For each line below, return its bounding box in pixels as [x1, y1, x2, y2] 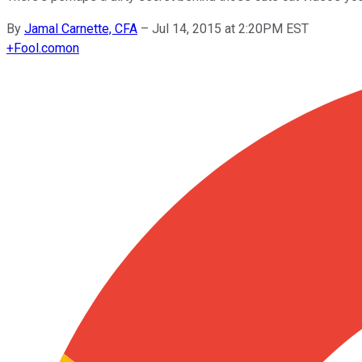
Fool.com [14, 40, 65, 56]
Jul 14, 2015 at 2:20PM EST [152, 20, 309, 36]
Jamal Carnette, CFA [24, 20, 137, 36]
